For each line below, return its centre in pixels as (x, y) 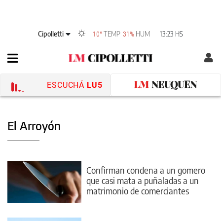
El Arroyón (34, 125)
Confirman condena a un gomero (146, 170)
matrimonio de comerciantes (138, 190)
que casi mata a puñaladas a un (143, 180)
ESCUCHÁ (66, 85)
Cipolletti (51, 34)
